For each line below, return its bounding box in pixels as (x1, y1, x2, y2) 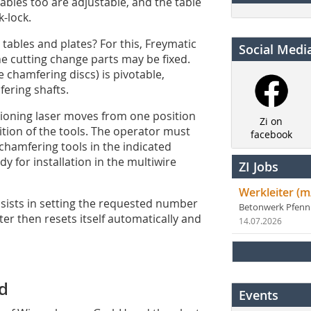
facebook (250, 128, 292, 142)
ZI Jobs (239, 158, 278, 176)
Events (239, 287, 278, 304)
